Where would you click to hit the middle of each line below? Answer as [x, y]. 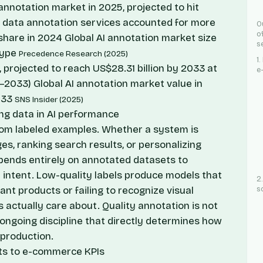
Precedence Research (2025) [73, 53]
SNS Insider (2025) [49, 99]
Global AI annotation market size [141, 38]
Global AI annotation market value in [118, 83]
